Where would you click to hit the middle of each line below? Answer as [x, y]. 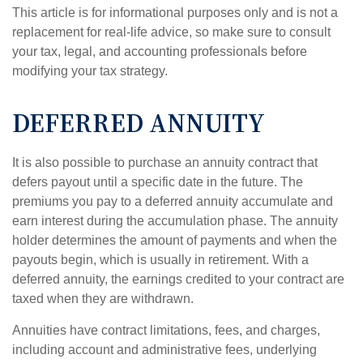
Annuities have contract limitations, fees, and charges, [166, 331]
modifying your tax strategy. [90, 71]
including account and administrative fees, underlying [164, 350]
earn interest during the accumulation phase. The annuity [175, 221]
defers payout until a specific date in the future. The [158, 182]
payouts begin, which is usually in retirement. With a [160, 260]
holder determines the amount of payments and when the [175, 241]
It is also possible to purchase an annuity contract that [165, 163]
